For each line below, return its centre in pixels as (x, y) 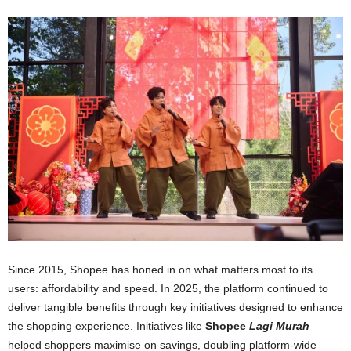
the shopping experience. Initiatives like (107, 326)
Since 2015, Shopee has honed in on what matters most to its (160, 269)
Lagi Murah (279, 326)
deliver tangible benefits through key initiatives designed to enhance (175, 307)
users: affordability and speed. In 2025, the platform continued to (168, 288)
